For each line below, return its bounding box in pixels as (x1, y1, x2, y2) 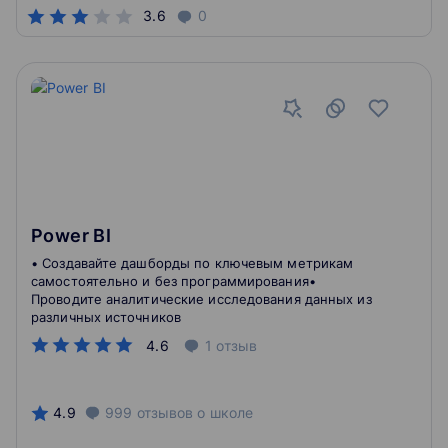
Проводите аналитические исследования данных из (31, 291, 372, 307)
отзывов (136, 404, 194, 421)
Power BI (31, 225, 112, 246)
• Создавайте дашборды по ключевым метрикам (31, 255, 354, 271)
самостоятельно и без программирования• (31, 273, 316, 289)
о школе (193, 404, 254, 421)
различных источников (31, 309, 181, 325)
